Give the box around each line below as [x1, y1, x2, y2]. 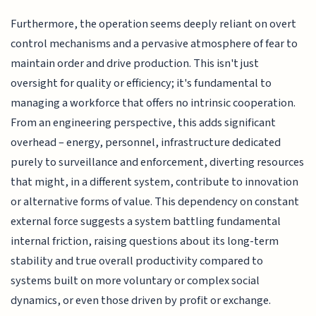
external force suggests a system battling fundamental [11, 213, 281, 231]
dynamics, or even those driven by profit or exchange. [11, 292, 272, 310]
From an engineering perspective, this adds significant [11, 114, 276, 132]
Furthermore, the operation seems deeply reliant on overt [11, 16, 297, 33]
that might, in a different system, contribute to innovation [11, 174, 299, 191]
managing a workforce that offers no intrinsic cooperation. [11, 95, 296, 112]
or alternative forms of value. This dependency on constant [11, 193, 300, 211]
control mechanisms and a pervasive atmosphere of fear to [11, 35, 298, 53]
